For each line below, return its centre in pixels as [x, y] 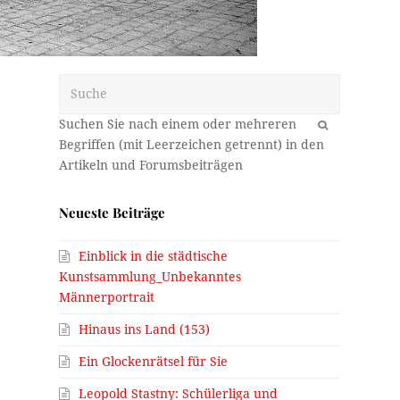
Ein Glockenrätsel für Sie [154, 361]
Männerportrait [107, 297]
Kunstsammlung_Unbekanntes [150, 276]
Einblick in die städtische [154, 256]
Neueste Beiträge [112, 212]
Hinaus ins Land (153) [145, 329]
